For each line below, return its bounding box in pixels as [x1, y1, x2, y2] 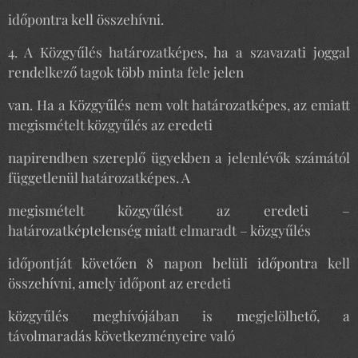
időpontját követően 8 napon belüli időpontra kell [8, 253, 350, 272]
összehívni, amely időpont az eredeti [8, 273, 231, 292]
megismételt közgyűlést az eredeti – [8, 201, 350, 219]
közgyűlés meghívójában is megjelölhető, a [8, 306, 350, 324]
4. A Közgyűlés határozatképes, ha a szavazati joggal [8, 42, 350, 61]
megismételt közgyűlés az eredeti [8, 115, 213, 133]
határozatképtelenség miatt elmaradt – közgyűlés [8, 221, 311, 239]
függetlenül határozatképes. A [8, 168, 190, 186]
